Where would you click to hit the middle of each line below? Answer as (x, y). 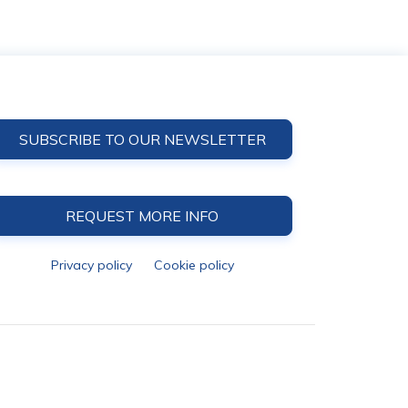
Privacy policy (91, 265)
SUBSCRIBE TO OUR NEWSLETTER (142, 140)
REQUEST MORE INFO (143, 216)
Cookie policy (194, 265)
